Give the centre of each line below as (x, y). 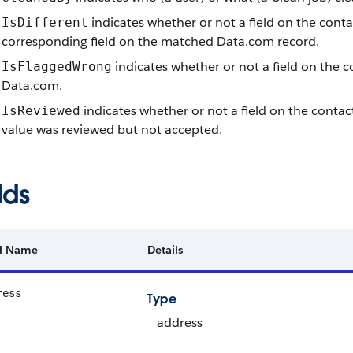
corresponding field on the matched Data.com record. (160, 41)
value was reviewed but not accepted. (112, 130)
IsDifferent (45, 22)
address (180, 323)
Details (165, 250)
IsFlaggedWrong (57, 67)
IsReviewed (41, 111)
